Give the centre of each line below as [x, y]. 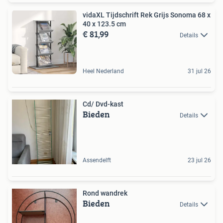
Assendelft [97, 160]
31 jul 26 [199, 71]
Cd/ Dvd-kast [103, 104]
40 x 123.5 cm [104, 24]
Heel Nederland [103, 71]
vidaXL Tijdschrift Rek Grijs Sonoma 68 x [147, 15]
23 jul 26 [199, 160]
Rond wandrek [105, 193]
